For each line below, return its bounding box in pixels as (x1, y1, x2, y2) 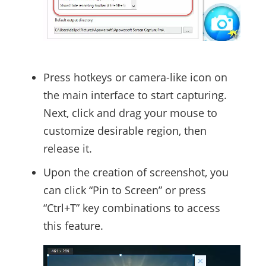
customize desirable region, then (43, 123, 207, 138)
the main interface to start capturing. (43, 87, 227, 102)
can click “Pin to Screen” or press (43, 182, 206, 197)
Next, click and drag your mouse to (43, 105, 217, 120)
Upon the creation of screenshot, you (43, 164, 229, 179)
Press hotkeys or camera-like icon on (43, 69, 227, 84)
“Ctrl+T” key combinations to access (43, 200, 220, 215)
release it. (43, 141, 92, 156)
